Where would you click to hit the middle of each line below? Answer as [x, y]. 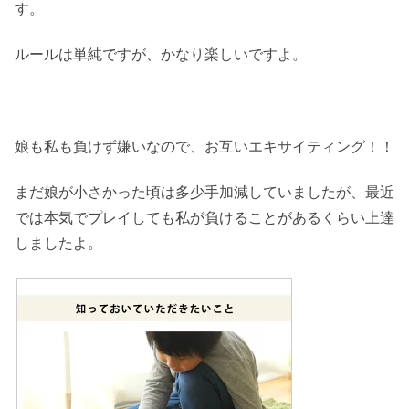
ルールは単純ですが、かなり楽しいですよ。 [161, 54]
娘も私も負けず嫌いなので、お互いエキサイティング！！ [204, 147]
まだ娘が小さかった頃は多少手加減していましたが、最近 [204, 192]
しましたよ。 [58, 243]
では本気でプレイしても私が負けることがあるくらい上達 [204, 218]
